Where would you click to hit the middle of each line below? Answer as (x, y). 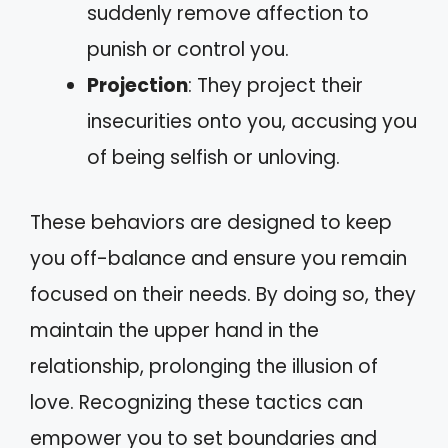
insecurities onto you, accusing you (252, 122)
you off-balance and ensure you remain (218, 258)
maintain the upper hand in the (174, 330)
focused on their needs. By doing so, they (223, 294)
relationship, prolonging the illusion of (204, 366)
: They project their (275, 86)
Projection (137, 86)
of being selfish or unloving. (213, 158)
